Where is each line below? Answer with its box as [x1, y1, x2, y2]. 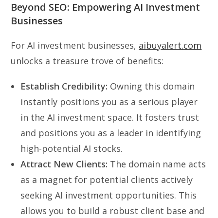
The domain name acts [108, 158, 206, 170]
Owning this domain [108, 80, 195, 92]
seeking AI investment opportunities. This [20, 189, 197, 201]
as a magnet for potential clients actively [20, 173, 193, 185]
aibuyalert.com [139, 39, 202, 51]
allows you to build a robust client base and [20, 204, 205, 217]
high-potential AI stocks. [20, 142, 123, 154]
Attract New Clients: [20, 158, 108, 170]
